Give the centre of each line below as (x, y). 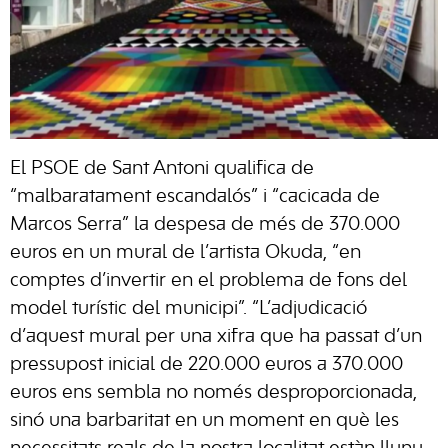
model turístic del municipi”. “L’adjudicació (188, 308)
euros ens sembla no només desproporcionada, (213, 392)
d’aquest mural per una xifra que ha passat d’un (216, 336)
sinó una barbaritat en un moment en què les (204, 420)
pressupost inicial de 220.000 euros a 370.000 (206, 364)
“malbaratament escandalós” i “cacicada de (195, 196)
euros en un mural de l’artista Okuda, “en (185, 252)
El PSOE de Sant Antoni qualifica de (162, 168)
